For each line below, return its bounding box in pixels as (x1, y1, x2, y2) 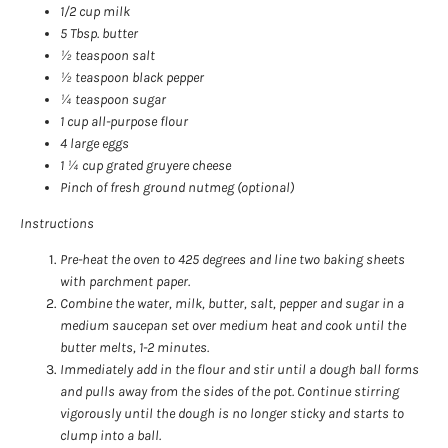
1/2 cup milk (60, 2, 130, 20)
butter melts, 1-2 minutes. (60, 338, 209, 356)
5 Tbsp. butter (60, 24, 138, 42)
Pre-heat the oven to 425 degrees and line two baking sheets (60, 250, 405, 268)
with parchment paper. (60, 272, 190, 290)
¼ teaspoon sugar (60, 90, 166, 108)
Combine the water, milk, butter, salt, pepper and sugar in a (60, 294, 404, 312)
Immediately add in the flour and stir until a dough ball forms (60, 360, 419, 378)
